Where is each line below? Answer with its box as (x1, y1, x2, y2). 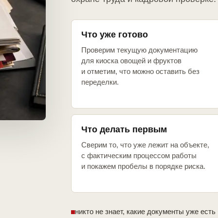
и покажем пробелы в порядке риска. (81, 162, 205, 171)
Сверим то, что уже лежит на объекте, (81, 141, 209, 149)
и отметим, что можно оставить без (81, 67, 200, 76)
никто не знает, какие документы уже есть (75, 207, 216, 216)
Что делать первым (81, 125, 167, 135)
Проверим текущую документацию (81, 46, 198, 54)
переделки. (81, 78, 119, 87)
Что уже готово (81, 30, 148, 40)
